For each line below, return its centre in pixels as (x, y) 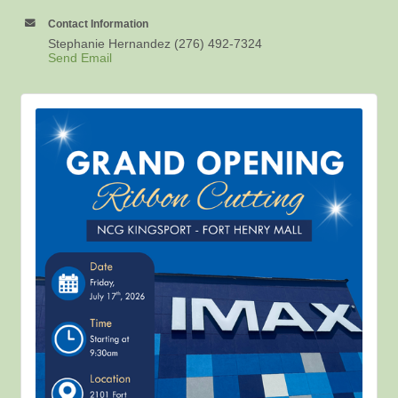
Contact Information (98, 24)
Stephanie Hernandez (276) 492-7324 (155, 44)
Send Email (80, 58)
